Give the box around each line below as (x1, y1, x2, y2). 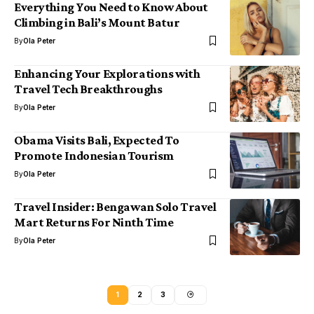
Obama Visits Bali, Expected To (14, 133, 179, 148)
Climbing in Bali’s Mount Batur (14, 15, 180, 30)
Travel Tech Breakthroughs (14, 82, 163, 97)
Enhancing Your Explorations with (14, 67, 200, 81)
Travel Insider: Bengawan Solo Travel (14, 200, 217, 214)
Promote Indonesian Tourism (14, 149, 174, 163)
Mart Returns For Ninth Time (14, 215, 174, 230)
